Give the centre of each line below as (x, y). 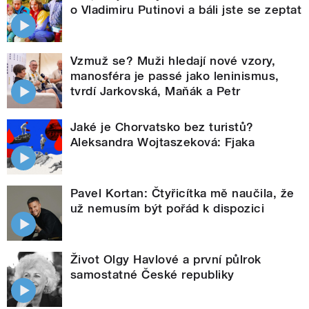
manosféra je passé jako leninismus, (175, 76)
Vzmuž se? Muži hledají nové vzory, (173, 60)
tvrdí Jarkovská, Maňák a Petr (156, 91)
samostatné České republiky (152, 274)
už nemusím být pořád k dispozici (168, 208)
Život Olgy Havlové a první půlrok (166, 259)
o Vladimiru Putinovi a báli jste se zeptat (186, 9)
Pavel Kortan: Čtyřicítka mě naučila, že (182, 193)
